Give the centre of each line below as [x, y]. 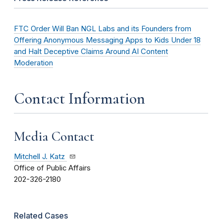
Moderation [33, 63]
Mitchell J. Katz [39, 157]
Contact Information [80, 98]
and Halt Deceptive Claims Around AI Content [91, 51]
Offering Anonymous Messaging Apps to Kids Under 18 [107, 40]
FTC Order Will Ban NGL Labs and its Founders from [103, 28]
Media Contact [54, 136]
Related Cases [41, 216]
